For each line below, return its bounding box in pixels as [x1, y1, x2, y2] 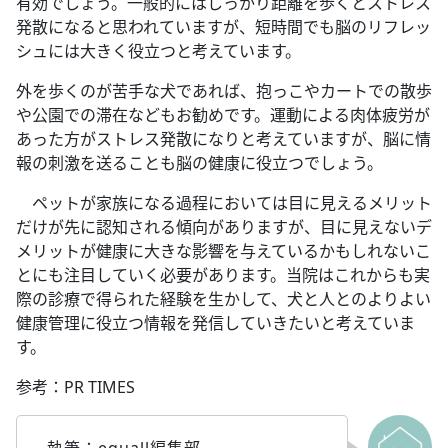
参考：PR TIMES [16, 376, 135, 399]
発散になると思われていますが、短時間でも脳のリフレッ [16, 16, 431, 39]
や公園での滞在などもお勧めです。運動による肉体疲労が [16, 104, 430, 127]
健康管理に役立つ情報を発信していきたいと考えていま [16, 312, 415, 335]
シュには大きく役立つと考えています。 [16, 40, 301, 63]
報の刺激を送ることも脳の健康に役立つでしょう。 [16, 152, 383, 175]
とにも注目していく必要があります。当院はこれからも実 [16, 264, 430, 287]
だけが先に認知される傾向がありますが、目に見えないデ [16, 216, 432, 239]
